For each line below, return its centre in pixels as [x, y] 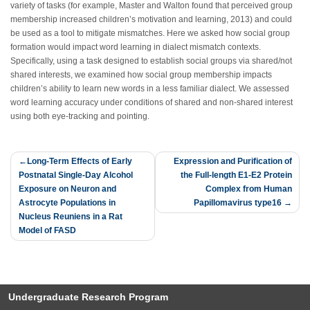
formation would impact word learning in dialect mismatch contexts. [136, 47]
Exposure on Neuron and [67, 189]
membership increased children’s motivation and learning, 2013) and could [151, 20]
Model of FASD [47, 231]
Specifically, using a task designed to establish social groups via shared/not [151, 61]
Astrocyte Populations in [67, 203]
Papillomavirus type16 [237, 203]
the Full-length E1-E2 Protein [236, 175]
